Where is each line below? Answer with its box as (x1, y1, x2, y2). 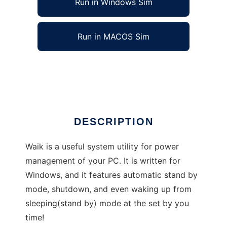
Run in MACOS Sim (78, 31, 149, 42)
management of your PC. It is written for (25, 156, 180, 166)
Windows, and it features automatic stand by (25, 170, 198, 180)
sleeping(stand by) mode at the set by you (25, 198, 189, 209)
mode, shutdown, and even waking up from (25, 184, 192, 195)
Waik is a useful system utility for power (25, 141, 179, 152)
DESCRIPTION (73, 116, 154, 128)
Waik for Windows (25, 63, 95, 74)
